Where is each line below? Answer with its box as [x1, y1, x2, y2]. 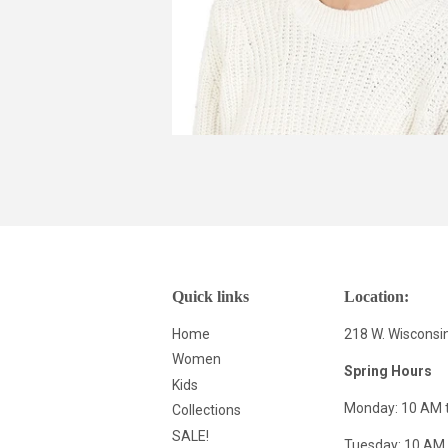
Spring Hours [343, 362, 432, 379]
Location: [343, 287, 409, 305]
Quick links [172, 287, 249, 305]
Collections [172, 402, 241, 419]
